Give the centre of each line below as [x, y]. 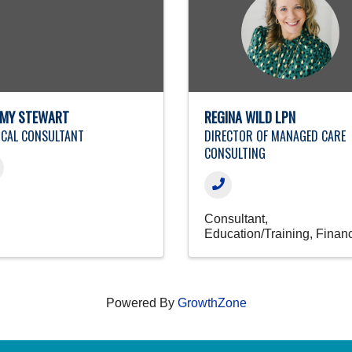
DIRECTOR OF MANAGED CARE [275, 136]
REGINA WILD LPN [250, 117]
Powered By [141, 302]
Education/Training [257, 233]
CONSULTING [235, 153]
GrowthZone [212, 302]
